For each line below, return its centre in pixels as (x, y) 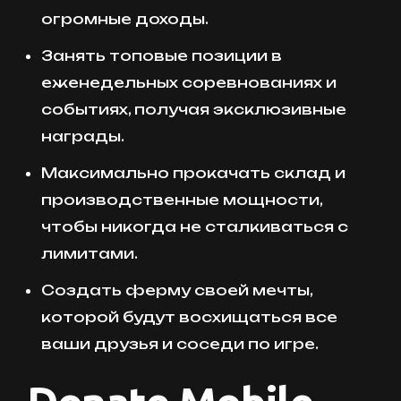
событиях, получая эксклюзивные (194, 109)
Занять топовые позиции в (162, 55)
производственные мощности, (182, 200)
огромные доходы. (125, 18)
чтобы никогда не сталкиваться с (195, 227)
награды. (83, 136)
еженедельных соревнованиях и (189, 82)
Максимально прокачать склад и (193, 173)
